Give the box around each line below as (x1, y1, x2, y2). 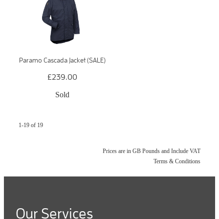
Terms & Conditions (153, 157, 200, 165)
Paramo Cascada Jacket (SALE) (19, 56, 106, 64)
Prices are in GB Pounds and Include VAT (103, 147, 200, 154)
